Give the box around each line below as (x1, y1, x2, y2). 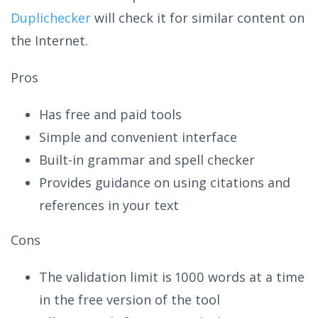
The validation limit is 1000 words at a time (39, 268, 305, 285)
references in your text (39, 196, 179, 214)
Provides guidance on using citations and (39, 173, 290, 191)
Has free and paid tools (39, 105, 182, 123)
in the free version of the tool (39, 290, 220, 308)
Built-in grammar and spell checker (39, 150, 255, 168)
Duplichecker (11, 9, 91, 26)
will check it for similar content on (91, 9, 305, 26)
